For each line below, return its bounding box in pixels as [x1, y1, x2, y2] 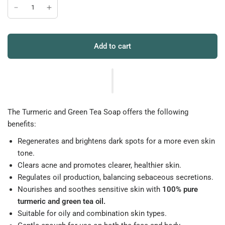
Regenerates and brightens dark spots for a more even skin [18, 137, 215, 146]
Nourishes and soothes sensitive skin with [18, 185, 162, 194]
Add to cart [94, 41, 131, 51]
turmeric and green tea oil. [18, 197, 105, 206]
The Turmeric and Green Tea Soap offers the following [8, 107, 189, 117]
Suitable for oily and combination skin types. [18, 209, 167, 218]
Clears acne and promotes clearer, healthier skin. [18, 161, 181, 170]
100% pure [162, 185, 198, 194]
